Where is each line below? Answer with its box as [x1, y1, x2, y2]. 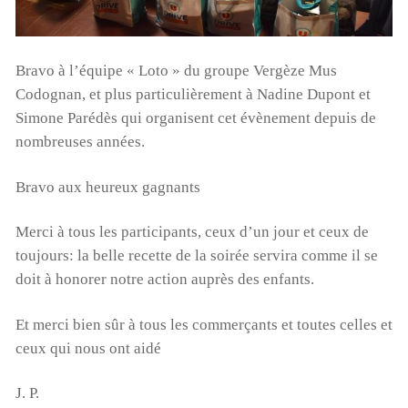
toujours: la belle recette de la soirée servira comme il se [15, 247, 378, 265]
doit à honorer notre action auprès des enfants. [15, 270, 314, 289]
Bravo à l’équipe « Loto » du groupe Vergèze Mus [15, 62, 337, 80]
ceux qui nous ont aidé [15, 339, 161, 357]
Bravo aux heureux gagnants [15, 178, 200, 196]
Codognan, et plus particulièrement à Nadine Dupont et [15, 86, 371, 104]
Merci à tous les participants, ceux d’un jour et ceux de [15, 223, 369, 241]
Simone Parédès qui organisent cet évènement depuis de [15, 109, 376, 127]
